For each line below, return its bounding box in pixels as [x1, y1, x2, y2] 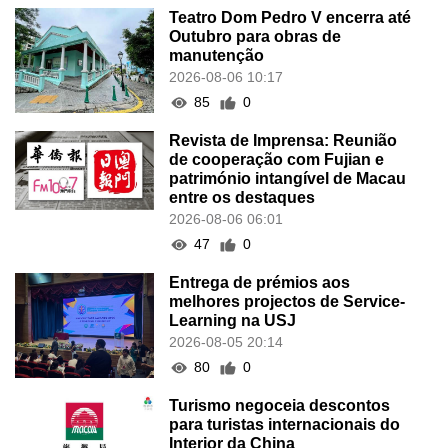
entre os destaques [169, 189, 316, 207]
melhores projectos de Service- [169, 293, 406, 311]
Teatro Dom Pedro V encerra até [169, 9, 412, 27]
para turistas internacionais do [169, 416, 401, 434]
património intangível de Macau [169, 170, 407, 188]
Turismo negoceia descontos [169, 397, 391, 415]
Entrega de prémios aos [169, 274, 351, 292]
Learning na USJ [169, 312, 297, 330]
